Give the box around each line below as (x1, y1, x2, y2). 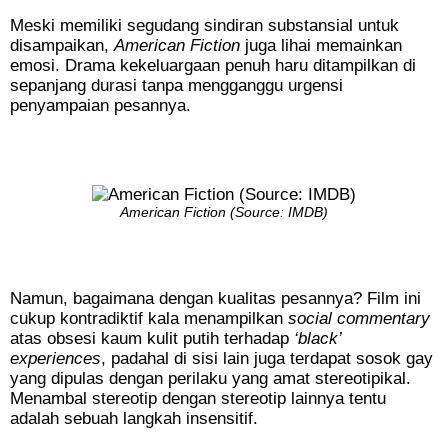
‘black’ (294, 329, 341, 349)
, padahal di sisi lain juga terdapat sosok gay (101, 349, 433, 369)
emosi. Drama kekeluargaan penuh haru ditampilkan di (10, 56, 416, 76)
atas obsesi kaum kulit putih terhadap (10, 329, 294, 349)
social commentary (288, 309, 430, 329)
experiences (10, 349, 101, 369)
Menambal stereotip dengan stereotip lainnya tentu (10, 389, 386, 409)
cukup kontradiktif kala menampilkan (10, 309, 288, 329)
